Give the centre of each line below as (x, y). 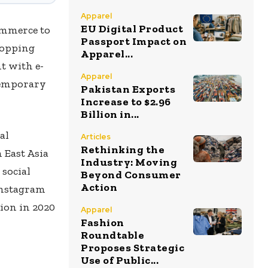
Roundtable (112, 235)
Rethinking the (123, 150)
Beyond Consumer (131, 175)
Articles (96, 137)
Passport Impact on (134, 41)
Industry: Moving (129, 162)
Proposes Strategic (133, 248)
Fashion (103, 223)
